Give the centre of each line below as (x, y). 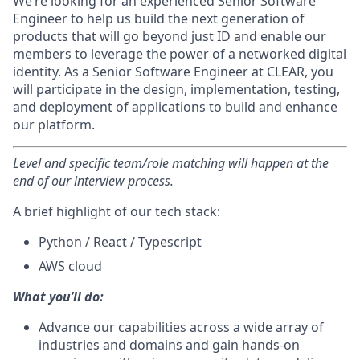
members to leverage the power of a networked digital (180, 54)
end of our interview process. (93, 181)
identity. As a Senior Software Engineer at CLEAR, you (173, 72)
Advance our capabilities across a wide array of (181, 327)
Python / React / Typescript (120, 242)
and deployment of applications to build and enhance (175, 107)
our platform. (54, 125)
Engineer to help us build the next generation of (159, 18)
